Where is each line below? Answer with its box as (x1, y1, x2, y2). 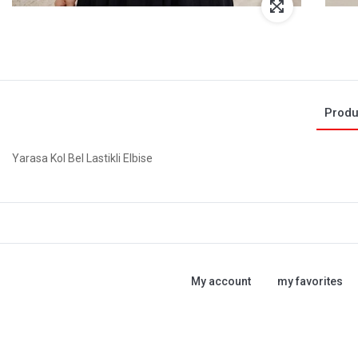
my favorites (276, 274, 343, 288)
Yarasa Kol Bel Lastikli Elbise (12, 151, 153, 165)
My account (190, 274, 251, 288)
